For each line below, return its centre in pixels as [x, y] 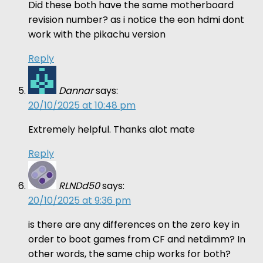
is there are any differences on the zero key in [134, 224]
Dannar [76, 90]
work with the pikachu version [97, 34]
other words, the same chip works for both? [129, 254]
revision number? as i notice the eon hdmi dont [136, 19]
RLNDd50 [79, 186]
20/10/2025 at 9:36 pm [80, 200]
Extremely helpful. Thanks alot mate [112, 129]
